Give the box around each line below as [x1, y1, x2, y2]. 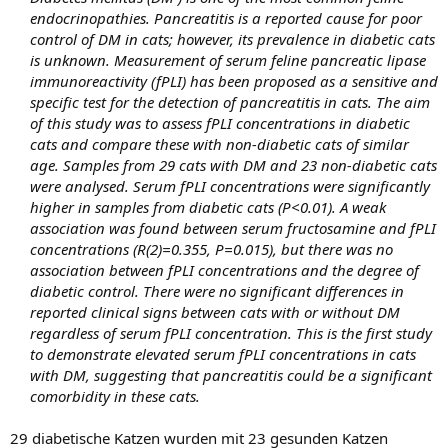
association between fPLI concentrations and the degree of [30, 260, 419, 280]
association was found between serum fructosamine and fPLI [30, 218, 436, 238]
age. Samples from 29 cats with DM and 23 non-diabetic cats [30, 155, 437, 175]
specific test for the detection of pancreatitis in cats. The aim [30, 92, 430, 112]
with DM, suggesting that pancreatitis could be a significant [30, 365, 432, 385]
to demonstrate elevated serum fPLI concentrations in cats [30, 344, 416, 364]
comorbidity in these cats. [30, 386, 200, 406]
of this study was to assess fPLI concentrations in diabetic [30, 113, 410, 133]
